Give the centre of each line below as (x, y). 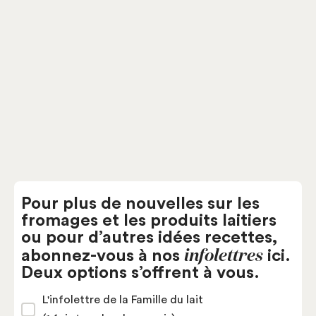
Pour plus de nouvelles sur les (140, 204)
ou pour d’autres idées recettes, (149, 238)
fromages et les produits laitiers (149, 221)
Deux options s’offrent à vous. (140, 273)
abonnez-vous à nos (103, 256)
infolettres (224, 255)
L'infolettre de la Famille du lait (123, 300)
